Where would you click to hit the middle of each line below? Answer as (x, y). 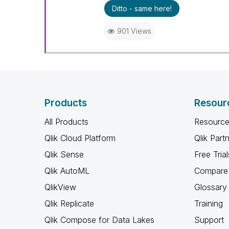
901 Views (134, 31)
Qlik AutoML (67, 171)
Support (209, 220)
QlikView (60, 187)
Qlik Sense (64, 154)
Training (208, 203)
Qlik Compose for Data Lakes (99, 220)
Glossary (210, 187)
